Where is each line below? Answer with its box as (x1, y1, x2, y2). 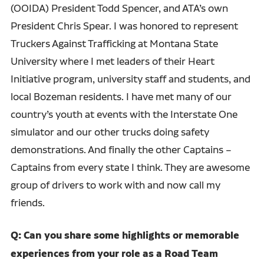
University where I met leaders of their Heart (10, 54, 214, 67)
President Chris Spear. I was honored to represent (10, 19, 238, 32)
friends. (10, 196, 45, 209)
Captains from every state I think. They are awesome (10, 160, 250, 173)
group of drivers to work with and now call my (10, 178, 220, 191)
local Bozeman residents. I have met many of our (10, 90, 232, 103)
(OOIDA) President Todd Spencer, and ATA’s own (10, 1, 228, 14)
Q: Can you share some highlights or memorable (10, 228, 239, 242)
